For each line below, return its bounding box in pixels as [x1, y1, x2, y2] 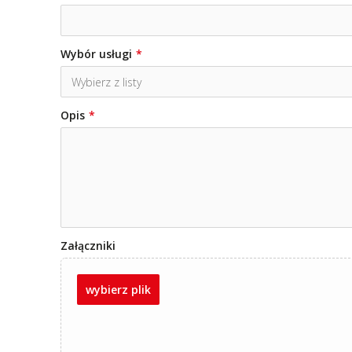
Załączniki [60, 237, 115, 253]
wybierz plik [86, 281, 151, 297]
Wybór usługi [60, 46, 132, 61]
